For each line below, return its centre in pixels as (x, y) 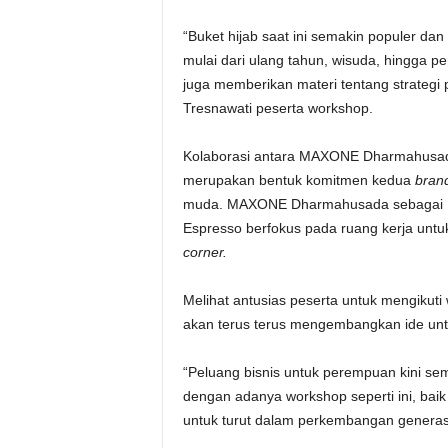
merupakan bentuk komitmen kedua (298, 180)
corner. (204, 252)
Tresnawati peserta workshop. (277, 108)
